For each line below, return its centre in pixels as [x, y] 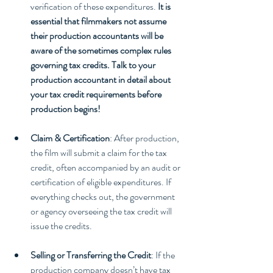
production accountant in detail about [101, 80]
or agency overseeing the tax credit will [102, 211]
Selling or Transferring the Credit [91, 255]
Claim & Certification [70, 138]
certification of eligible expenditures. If [102, 182]
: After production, [145, 138]
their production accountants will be [98, 36]
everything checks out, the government [104, 197]
